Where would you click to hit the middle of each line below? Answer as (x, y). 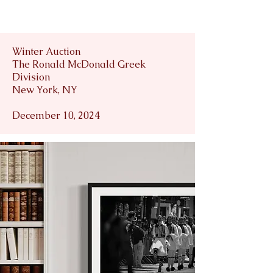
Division (32, 77)
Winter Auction (46, 51)
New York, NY (45, 90)
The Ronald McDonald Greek (79, 64)
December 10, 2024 (56, 115)
